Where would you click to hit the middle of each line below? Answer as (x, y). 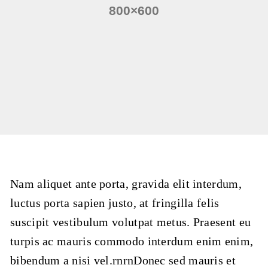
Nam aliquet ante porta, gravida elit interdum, (126, 184)
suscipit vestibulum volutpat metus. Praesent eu (131, 222)
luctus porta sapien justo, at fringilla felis (115, 203)
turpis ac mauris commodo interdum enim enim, (132, 241)
